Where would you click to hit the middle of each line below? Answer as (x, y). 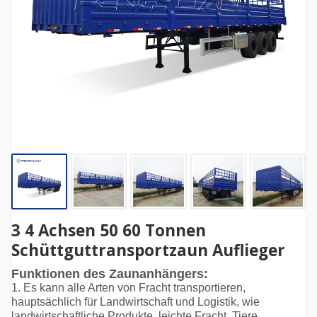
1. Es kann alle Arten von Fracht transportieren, (128, 288)
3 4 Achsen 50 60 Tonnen (109, 231)
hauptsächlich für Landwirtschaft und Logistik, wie (136, 302)
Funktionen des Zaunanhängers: (110, 274)
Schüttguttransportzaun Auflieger (148, 250)
